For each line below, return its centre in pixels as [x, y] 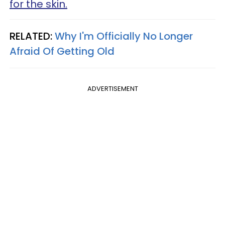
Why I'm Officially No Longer [124, 36]
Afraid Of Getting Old [62, 51]
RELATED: [32, 36]
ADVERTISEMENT [113, 88]
